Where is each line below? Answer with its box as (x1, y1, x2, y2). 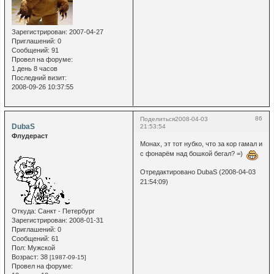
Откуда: (11, 207, 36, 215)
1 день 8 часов (11, 64, 57, 72)
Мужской (25, 244, 55, 252)
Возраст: (11, 253, 39, 261)
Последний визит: (11, 73, 67, 81)
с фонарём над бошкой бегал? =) (139, 150, 246, 158)
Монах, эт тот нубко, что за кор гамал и (139, 140, 262, 148)
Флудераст (11, 131, 48, 139)
